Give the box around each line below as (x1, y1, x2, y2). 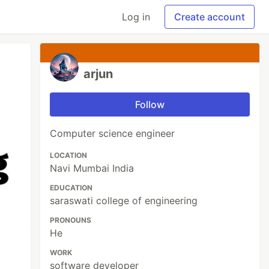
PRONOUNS (50, 216, 92, 225)
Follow (135, 98, 165, 110)
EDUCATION (50, 183, 93, 192)
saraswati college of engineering (50, 195, 198, 207)
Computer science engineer (50, 127, 175, 139)
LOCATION (50, 151, 88, 160)
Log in (122, 11, 150, 23)
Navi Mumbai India (50, 162, 134, 174)
